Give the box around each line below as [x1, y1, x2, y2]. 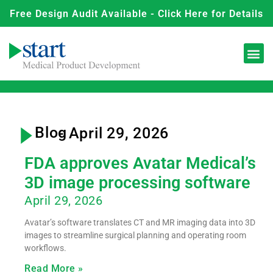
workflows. [24, 243, 66, 253]
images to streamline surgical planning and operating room [24, 230, 246, 240]
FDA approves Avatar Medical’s [24, 153, 256, 173]
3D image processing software [24, 172, 250, 193]
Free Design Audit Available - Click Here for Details [10, 8, 263, 19]
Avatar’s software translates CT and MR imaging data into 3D [24, 217, 255, 227]
